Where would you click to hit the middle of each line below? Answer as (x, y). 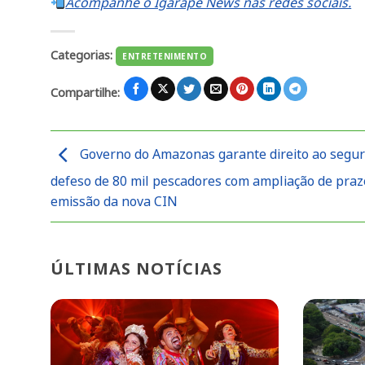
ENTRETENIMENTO (165, 57)
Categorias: (83, 55)
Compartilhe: (87, 93)
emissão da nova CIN (114, 202)
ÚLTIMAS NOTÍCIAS (136, 268)
